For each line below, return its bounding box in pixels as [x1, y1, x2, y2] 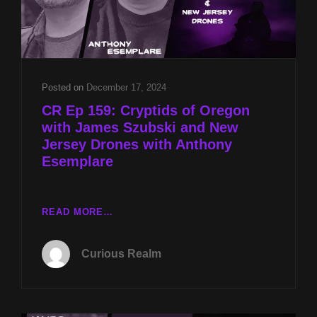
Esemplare [42, 154, 113, 170]
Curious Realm [81, 247, 161, 260]
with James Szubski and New [42, 120, 238, 136]
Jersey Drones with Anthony [42, 137, 232, 153]
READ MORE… [42, 207, 114, 218]
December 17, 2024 [86, 82, 166, 93]
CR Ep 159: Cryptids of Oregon [42, 103, 250, 119]
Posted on [42, 82, 86, 93]
